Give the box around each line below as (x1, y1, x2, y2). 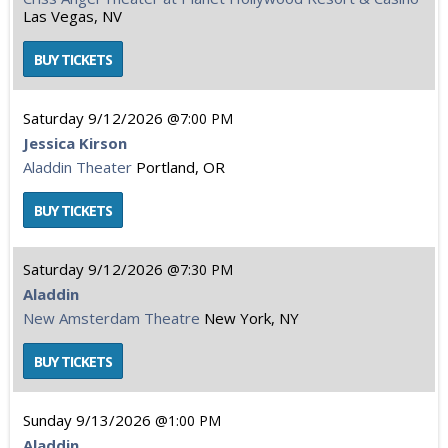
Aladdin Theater (23, 157, 132, 177)
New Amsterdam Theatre (23, 308, 200, 328)
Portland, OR (136, 157, 225, 177)
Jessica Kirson (23, 133, 127, 153)
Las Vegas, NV (23, 6, 122, 26)
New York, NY (204, 308, 299, 328)
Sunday (23, 410, 72, 430)
